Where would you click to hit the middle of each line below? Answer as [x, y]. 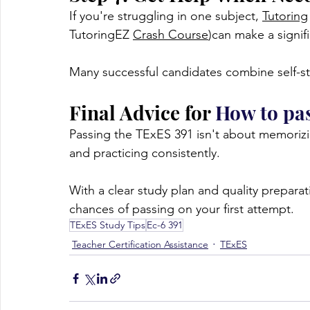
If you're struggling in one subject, [166, 16]
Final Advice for [142, 113]
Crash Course [171, 35]
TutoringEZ [101, 35]
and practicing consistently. [145, 153]
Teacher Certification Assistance [140, 244]
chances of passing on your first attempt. [182, 209]
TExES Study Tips [108, 225]
